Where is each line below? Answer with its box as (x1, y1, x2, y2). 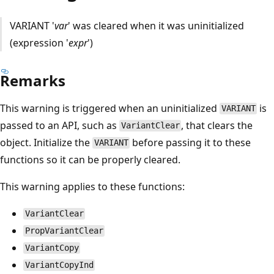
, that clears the (181, 118, 253, 132)
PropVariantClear (24, 226, 103, 236)
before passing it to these (130, 135, 251, 149)
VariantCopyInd (24, 260, 94, 270)
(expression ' (9, 35, 68, 50)
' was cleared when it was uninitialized (67, 18, 244, 32)
